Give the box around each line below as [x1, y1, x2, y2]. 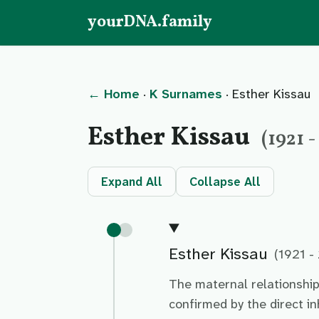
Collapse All [189, 174, 261, 189]
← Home [88, 85, 140, 103]
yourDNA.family [88, 11, 212, 33]
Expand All [101, 174, 162, 189]
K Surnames [150, 85, 222, 103]
